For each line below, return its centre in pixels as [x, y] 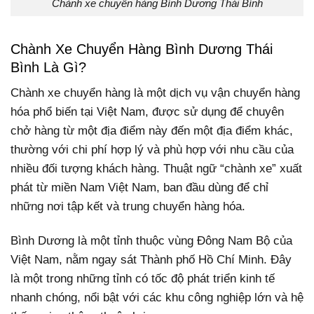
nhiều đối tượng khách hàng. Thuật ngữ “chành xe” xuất [156, 169]
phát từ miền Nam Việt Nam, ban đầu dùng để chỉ [139, 188]
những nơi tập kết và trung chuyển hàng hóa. [128, 207]
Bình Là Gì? [48, 67]
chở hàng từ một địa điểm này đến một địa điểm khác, [152, 131]
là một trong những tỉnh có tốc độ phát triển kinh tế [143, 279]
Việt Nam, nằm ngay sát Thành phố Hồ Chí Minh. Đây [151, 260]
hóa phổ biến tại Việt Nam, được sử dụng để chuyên [147, 112]
